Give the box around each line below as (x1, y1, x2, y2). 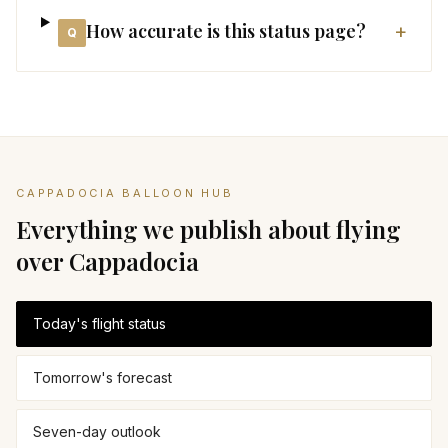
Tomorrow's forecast (33, 369, 172, 386)
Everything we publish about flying (16, 213, 401, 245)
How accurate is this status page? (85, 19, 366, 43)
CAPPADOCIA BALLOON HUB (16, 186, 234, 200)
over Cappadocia (16, 245, 199, 277)
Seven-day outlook (33, 423, 161, 440)
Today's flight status (33, 315, 166, 332)
